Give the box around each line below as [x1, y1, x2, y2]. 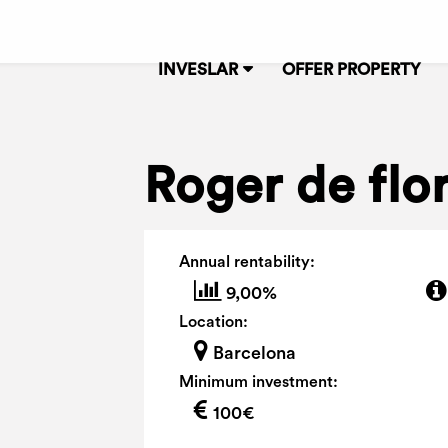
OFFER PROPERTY [282, 62, 421, 78]
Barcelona [213, 344, 296, 362]
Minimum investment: [179, 374, 338, 390]
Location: [179, 314, 248, 330]
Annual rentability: [179, 254, 315, 270]
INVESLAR [158, 62, 238, 78]
